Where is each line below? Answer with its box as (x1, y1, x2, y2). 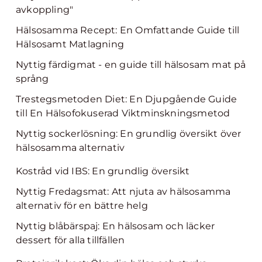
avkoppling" (16, 4, 74, 15)
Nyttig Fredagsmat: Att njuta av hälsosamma (16, 186, 231, 197)
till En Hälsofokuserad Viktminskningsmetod (16, 108, 230, 119)
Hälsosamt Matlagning (16, 39, 124, 50)
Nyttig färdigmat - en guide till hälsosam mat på (16, 59, 246, 70)
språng (16, 73, 49, 84)
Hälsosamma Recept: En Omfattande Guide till (16, 25, 240, 36)
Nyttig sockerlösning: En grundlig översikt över (16, 128, 242, 139)
